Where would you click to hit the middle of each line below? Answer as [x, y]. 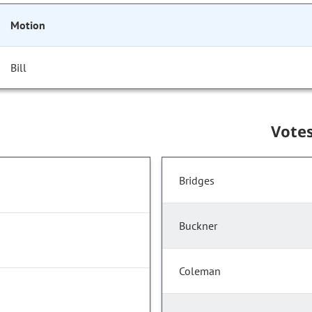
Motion [28, 25]
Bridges [197, 181]
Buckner [198, 226]
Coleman [200, 271]
